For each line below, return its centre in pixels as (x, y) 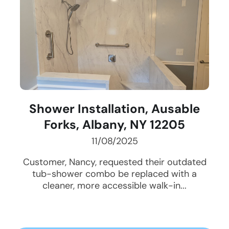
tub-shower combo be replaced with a (114, 174)
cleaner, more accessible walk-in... (114, 186)
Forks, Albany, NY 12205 (114, 125)
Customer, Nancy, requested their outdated (114, 162)
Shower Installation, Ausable (114, 109)
